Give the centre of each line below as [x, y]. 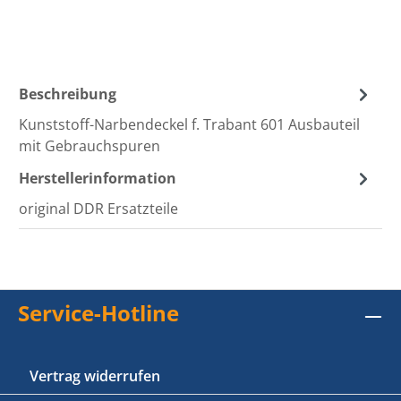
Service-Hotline [98, 313]
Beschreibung [68, 94]
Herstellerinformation [98, 179]
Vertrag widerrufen [95, 376]
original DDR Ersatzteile [98, 209]
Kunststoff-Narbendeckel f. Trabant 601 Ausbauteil [189, 125]
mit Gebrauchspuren [90, 146]
